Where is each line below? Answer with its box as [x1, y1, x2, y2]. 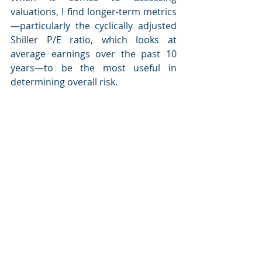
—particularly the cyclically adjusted [11, 19, 177, 32]
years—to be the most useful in [11, 61, 177, 74]
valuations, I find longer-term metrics [11, 5, 177, 18]
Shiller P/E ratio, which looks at [11, 33, 177, 46]
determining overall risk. [11, 75, 118, 88]
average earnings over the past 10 [11, 47, 177, 60]
